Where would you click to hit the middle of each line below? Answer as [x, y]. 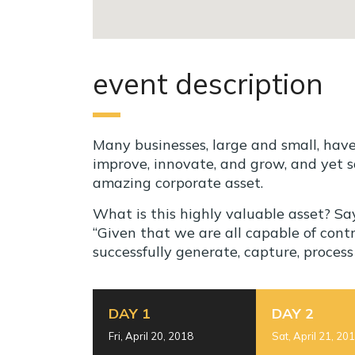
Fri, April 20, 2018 [151, 336]
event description [208, 84]
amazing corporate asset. [178, 183]
